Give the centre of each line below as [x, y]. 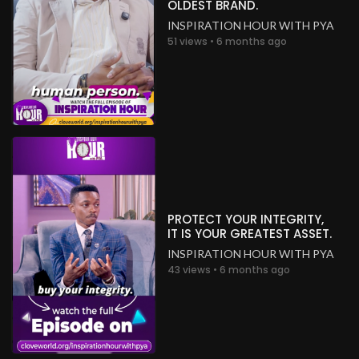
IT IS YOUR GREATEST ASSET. [250, 234]
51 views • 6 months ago [227, 42]
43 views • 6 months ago [229, 270]
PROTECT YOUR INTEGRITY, [246, 220]
